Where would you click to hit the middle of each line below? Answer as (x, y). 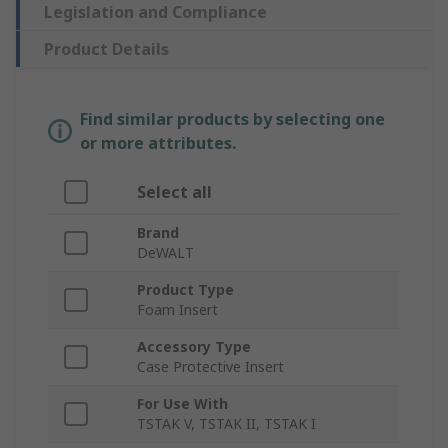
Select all (174, 192)
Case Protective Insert (210, 367)
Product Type (185, 290)
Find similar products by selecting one (232, 119)
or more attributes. (158, 143)
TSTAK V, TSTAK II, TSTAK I (226, 424)
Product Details (106, 49)
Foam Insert (177, 310)
